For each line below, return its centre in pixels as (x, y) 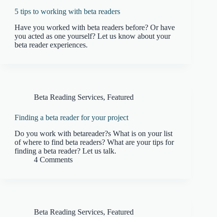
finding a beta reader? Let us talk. (65, 151)
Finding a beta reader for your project (71, 117)
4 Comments (53, 159)
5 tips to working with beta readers (67, 11)
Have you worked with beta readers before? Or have (95, 27)
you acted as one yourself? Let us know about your (93, 36)
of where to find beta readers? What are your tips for (94, 142)
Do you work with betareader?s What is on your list (93, 133)
